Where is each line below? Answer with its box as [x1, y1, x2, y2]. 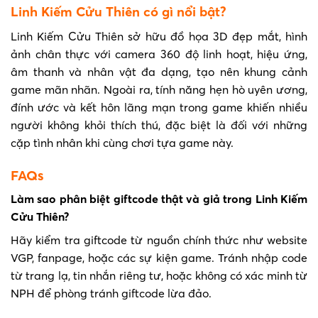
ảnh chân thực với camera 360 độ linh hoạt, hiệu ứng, [11, 46, 307, 61]
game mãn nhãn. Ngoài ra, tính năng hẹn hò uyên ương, [11, 82, 307, 97]
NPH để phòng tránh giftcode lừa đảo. [11, 286, 212, 301]
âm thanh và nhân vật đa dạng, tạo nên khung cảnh [11, 64, 307, 79]
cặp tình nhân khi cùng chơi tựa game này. [11, 135, 234, 150]
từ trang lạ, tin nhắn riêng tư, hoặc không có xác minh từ [11, 268, 307, 283]
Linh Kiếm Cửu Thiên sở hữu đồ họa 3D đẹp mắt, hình [11, 28, 307, 43]
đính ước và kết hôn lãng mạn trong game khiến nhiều [11, 99, 307, 114]
